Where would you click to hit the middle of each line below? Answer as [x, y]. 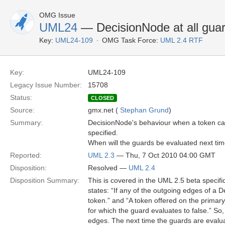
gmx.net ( [104, 110]
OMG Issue [57, 15]
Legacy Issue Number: [46, 85]
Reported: [26, 155]
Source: [22, 110]
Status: [21, 97]
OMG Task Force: [130, 40]
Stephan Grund [144, 110]
